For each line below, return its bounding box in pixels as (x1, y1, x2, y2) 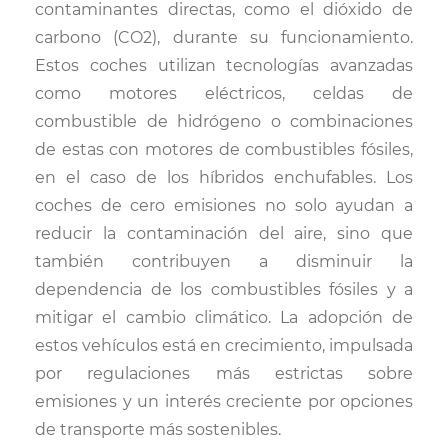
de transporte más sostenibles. (35, 420, 281, 439)
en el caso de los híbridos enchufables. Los (35, 168, 413, 187)
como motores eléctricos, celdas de (35, 84, 413, 103)
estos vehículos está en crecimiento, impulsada (35, 336, 413, 355)
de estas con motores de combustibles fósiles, (35, 140, 413, 159)
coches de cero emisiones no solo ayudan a (35, 196, 413, 215)
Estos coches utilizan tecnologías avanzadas (35, 56, 413, 75)
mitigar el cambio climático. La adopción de (35, 308, 413, 327)
